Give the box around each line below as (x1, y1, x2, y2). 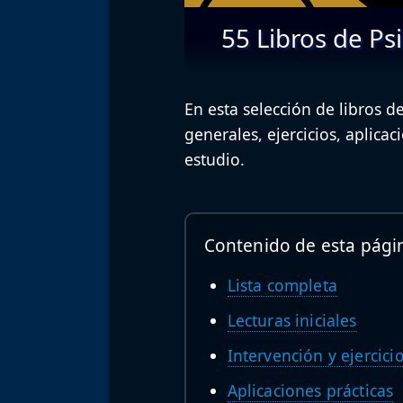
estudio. (184, 148, 245, 171)
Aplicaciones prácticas (227, 379, 394, 401)
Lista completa (227, 273, 337, 296)
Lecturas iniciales (227, 309, 357, 331)
